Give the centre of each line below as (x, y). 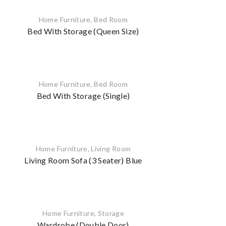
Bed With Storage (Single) (83, 96)
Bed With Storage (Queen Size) (83, 31)
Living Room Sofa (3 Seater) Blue (83, 160)
